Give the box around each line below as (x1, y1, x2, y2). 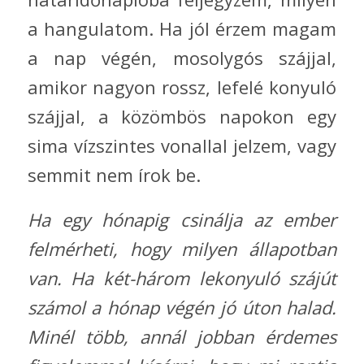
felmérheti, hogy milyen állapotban (27, 236, 337, 261)
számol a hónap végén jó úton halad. (27, 294, 337, 319)
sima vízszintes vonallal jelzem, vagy (27, 133, 337, 158)
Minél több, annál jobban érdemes (27, 323, 337, 349)
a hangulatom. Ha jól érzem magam (27, 16, 337, 41)
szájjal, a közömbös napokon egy (27, 104, 337, 129)
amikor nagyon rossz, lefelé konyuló (27, 75, 337, 100)
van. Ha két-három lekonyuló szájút (27, 265, 337, 290)
